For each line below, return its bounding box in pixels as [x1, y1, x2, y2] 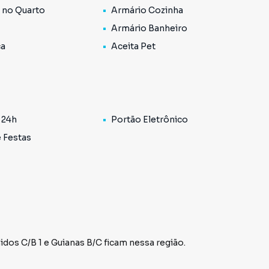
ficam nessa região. [104, 237, 186, 248]
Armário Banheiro [110, 23, 187, 34]
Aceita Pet [110, 41, 156, 52]
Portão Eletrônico [110, 114, 188, 125]
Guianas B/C [51, 237, 102, 248]
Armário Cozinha [110, 5, 183, 16]
